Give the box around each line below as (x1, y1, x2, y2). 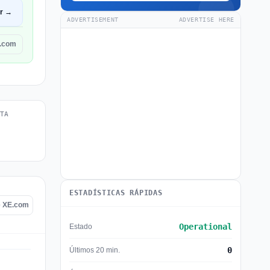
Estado (69, 222, 92, 231)
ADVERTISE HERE (178, 16, 234, 23)
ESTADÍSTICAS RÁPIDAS (69, 189, 163, 197)
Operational (179, 222, 232, 231)
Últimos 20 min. (69, 245, 120, 254)
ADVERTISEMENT (67, 16, 119, 23)
